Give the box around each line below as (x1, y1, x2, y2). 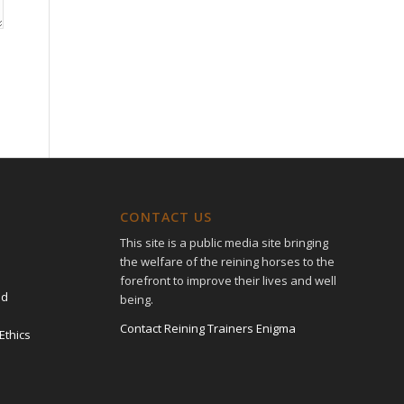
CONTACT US (119, 208, 212, 226)
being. (119, 291, 153, 308)
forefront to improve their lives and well (119, 272, 336, 289)
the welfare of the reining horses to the (119, 253, 335, 271)
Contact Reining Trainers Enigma (119, 320, 296, 337)
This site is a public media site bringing (119, 234, 328, 252)
